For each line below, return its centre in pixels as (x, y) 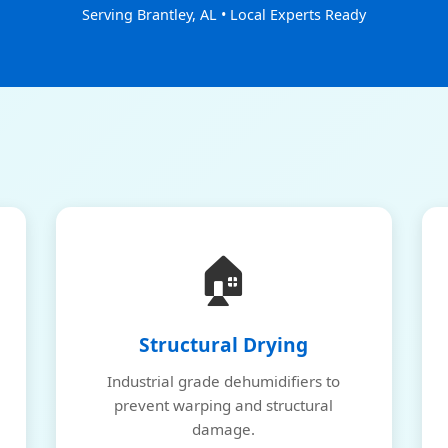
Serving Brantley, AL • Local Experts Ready (224, 14)
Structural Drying (224, 344)
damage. (224, 429)
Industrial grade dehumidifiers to (224, 381)
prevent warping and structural (224, 405)
